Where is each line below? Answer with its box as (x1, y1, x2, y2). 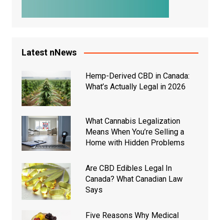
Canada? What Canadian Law (85, 174, 183, 184)
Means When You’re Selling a (85, 127, 184, 137)
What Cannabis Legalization (85, 116, 180, 126)
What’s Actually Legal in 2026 (85, 82, 186, 92)
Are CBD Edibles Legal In (85, 163, 172, 173)
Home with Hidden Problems (85, 137, 185, 147)
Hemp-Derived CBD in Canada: (85, 71, 190, 81)
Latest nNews (21, 47, 77, 58)
